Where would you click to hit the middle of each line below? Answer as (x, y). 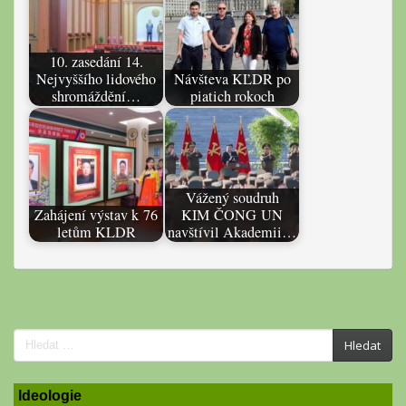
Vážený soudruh (232, 198)
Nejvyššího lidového (96, 79)
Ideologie (50, 395)
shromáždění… (96, 97)
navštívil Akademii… (232, 232)
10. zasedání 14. (96, 62)
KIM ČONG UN (232, 215)
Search (55, 345)
